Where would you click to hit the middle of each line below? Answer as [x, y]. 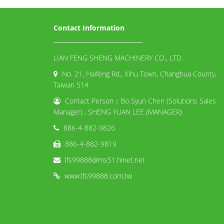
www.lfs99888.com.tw [98, 176]
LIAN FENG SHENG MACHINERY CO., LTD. [118, 58]
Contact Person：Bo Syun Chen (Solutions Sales [140, 101]
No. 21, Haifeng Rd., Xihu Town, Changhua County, [139, 74]
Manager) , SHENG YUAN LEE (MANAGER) [118, 112]
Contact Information [89, 28]
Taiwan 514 [71, 85]
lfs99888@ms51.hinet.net [105, 160]
